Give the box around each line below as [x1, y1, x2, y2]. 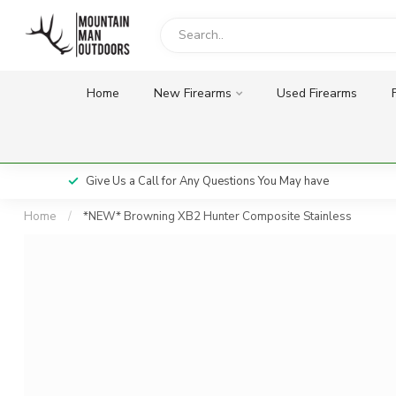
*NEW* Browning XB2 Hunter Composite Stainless [83, 209, 352, 225]
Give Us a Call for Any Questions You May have [86, 173, 329, 189]
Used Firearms [276, 85, 357, 102]
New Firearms [153, 85, 232, 102]
